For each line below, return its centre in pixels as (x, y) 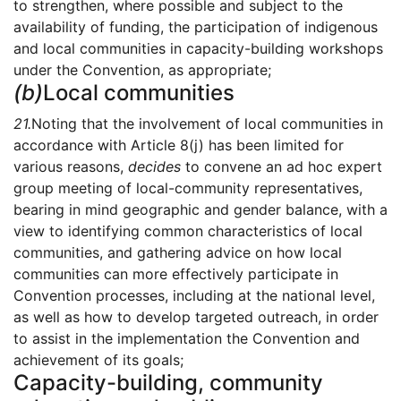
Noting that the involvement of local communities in (207, 124)
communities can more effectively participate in (176, 274)
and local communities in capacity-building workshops (198, 49)
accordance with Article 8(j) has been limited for (179, 145)
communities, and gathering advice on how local (178, 253)
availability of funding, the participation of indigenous (196, 27)
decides (154, 167)
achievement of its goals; (98, 360)
